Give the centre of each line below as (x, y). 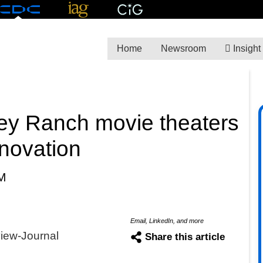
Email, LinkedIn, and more (167, 220)
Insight (245, 48)
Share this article (185, 237)
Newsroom (183, 48)
